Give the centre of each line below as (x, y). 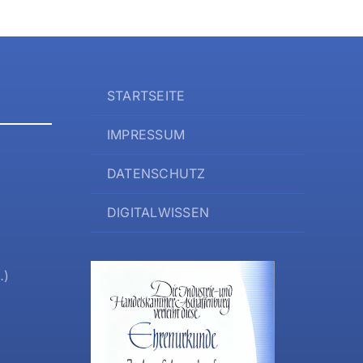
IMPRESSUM (146, 135)
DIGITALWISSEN (158, 213)
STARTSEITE (146, 96)
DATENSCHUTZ (156, 174)
